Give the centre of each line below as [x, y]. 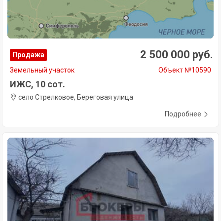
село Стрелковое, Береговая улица [75, 97]
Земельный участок [42, 70]
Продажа [28, 55]
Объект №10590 [185, 70]
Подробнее [183, 114]
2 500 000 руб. [177, 55]
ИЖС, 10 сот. [37, 84]
